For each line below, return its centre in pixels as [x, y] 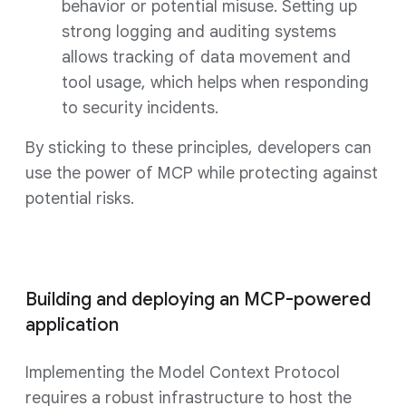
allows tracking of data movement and [206, 57]
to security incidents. [140, 108]
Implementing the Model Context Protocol [183, 372]
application [72, 325]
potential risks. [80, 198]
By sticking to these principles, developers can [198, 148]
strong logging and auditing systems [199, 32]
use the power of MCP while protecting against [202, 173]
